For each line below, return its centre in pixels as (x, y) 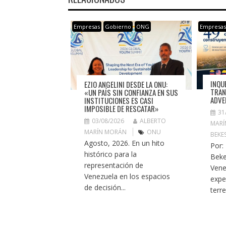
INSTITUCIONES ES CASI (119, 100)
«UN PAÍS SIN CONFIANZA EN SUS (131, 92)
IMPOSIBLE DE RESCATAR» (121, 108)
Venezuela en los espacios (127, 176)
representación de (114, 165)
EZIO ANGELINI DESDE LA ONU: (126, 84)
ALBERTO (153, 121)
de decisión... (105, 187)
